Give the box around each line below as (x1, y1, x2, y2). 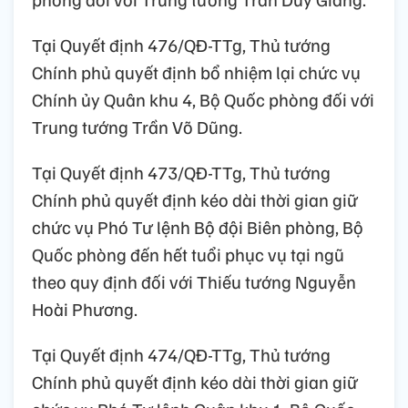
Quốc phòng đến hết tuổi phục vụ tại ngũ (32, 242, 344, 267)
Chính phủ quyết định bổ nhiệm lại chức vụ (32, 60, 361, 85)
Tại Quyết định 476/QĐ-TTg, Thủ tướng (32, 33, 331, 57)
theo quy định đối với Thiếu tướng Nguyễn (32, 270, 356, 294)
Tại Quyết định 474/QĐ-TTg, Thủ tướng (32, 342, 331, 367)
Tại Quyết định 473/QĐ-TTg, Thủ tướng (32, 160, 331, 185)
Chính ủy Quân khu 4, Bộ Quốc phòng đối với (32, 87, 374, 112)
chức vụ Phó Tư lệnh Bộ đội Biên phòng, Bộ (32, 215, 363, 240)
